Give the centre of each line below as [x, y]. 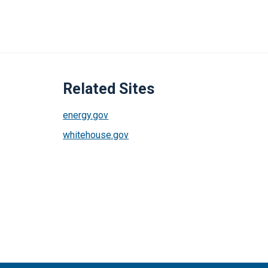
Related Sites [109, 89]
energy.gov [86, 115]
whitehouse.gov [96, 135]
